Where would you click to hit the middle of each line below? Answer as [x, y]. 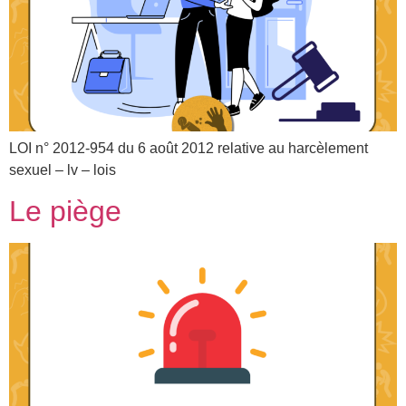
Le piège [65, 211]
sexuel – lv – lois [63, 169]
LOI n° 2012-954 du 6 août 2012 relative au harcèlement [188, 148]
